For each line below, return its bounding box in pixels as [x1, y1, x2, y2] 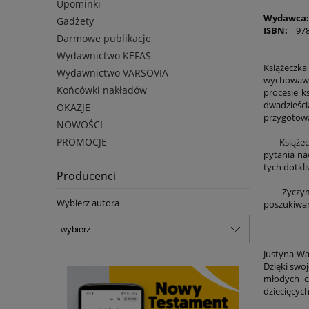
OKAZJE [57, 101, 90, 114]
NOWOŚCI [57, 118, 103, 132]
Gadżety [57, 14, 94, 28]
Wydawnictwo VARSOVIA [57, 66, 168, 80]
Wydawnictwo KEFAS [57, 49, 151, 63]
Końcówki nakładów [57, 83, 147, 97]
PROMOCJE [57, 135, 107, 149]
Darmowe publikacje [57, 32, 151, 46]
